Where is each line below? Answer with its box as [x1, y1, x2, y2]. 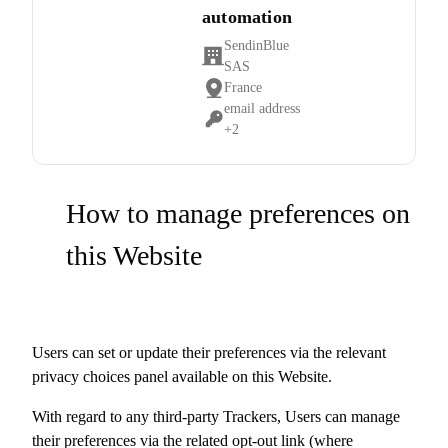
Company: [200, 57, 259, 73]
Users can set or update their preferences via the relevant [32, 344, 386, 361]
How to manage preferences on [66, 198, 411, 229]
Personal [200, 120, 249, 136]
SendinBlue [223, 38, 289, 53]
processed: [200, 162, 259, 178]
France [223, 80, 262, 95]
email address [223, 101, 300, 116]
